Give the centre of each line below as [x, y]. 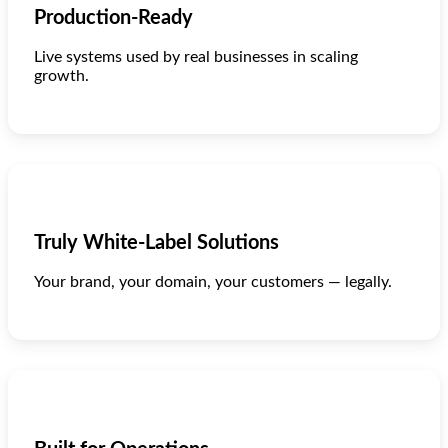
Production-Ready [113, 18]
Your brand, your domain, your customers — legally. [213, 282]
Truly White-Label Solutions [156, 243]
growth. [61, 76]
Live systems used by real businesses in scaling [196, 57]
